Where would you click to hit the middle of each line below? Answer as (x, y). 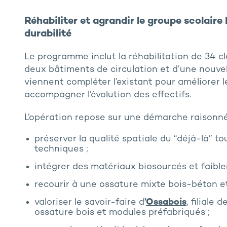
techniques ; (61, 149)
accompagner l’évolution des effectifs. (107, 95)
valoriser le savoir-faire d (89, 203)
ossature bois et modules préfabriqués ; (122, 213)
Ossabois (166, 203)
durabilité (48, 34)
